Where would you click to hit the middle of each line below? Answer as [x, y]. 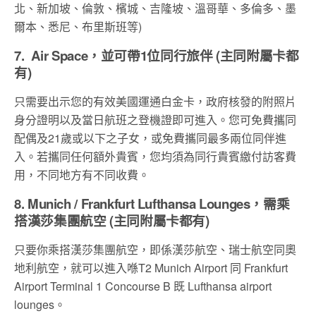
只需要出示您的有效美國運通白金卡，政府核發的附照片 [155, 101]
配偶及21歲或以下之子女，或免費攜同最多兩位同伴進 [150, 138]
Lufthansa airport [230, 286]
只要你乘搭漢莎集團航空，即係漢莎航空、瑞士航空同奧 [155, 249]
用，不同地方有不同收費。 [82, 174]
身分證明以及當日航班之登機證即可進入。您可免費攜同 [155, 119]
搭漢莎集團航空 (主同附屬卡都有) [112, 220]
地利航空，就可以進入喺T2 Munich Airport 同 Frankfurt [151, 267]
